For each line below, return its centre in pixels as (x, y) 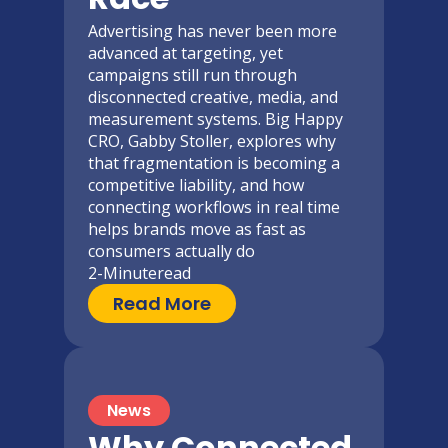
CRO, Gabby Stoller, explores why (212, 141)
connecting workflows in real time (214, 207)
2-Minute (122, 273)
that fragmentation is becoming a (214, 163)
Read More (162, 303)
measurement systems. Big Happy (215, 119)
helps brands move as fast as (197, 229)
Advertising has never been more (212, 31)
